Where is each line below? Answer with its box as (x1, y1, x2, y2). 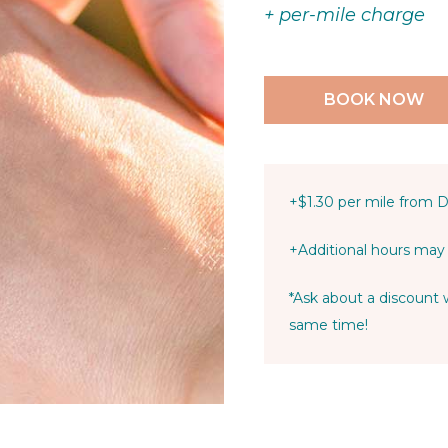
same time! (289, 315, 368, 334)
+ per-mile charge (264, 3, 425, 26)
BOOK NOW (324, 89, 424, 109)
